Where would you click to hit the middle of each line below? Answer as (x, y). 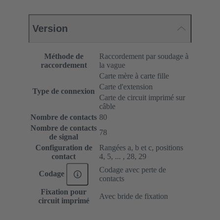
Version (50, 29)
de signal (64, 137)
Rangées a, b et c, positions (141, 148)
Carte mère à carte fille (134, 76)
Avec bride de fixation (134, 196)
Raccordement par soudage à (144, 56)
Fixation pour (64, 192)
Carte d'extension (126, 87)
